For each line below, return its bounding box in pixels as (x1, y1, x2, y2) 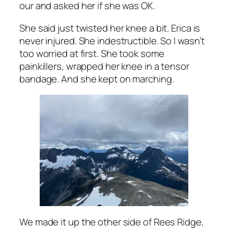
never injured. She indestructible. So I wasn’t (19, 34, 205, 47)
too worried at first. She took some (19, 46, 164, 60)
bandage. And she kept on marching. (19, 72, 174, 85)
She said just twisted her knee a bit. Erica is (19, 21, 201, 35)
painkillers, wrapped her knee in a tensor (19, 59, 189, 73)
